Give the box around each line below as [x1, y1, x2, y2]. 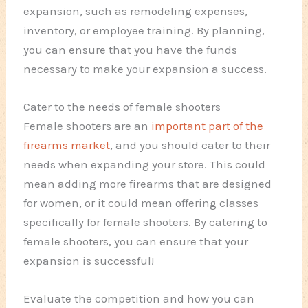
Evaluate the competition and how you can [23, 291, 255, 306]
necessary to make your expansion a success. [23, 61, 267, 76]
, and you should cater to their [110, 138, 271, 153]
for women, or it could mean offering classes [23, 196, 259, 210]
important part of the [151, 119, 264, 133]
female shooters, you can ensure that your [23, 234, 249, 249]
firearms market [23, 138, 111, 153]
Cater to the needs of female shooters [23, 100, 221, 114]
